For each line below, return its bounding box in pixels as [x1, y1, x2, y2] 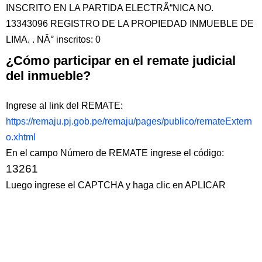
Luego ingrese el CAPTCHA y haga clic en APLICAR [6, 180, 226, 190]
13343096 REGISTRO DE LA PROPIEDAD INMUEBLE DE [6, 19, 254, 29]
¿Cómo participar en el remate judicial [6, 53, 236, 68]
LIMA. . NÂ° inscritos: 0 [6, 35, 101, 44]
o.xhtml [6, 132, 36, 142]
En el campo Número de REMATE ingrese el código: [6, 148, 224, 158]
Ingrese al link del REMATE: [6, 101, 123, 111]
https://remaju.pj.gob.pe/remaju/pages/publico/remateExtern [6, 116, 252, 126]
